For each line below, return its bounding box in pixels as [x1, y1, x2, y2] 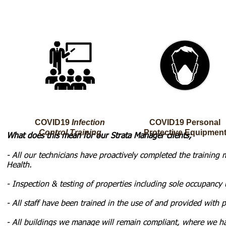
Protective [143, 128, 185, 137]
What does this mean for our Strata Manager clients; [7, 132, 194, 140]
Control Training [38, 128, 101, 137]
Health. [7, 161, 34, 169]
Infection [72, 118, 105, 127]
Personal [186, 118, 220, 127]
